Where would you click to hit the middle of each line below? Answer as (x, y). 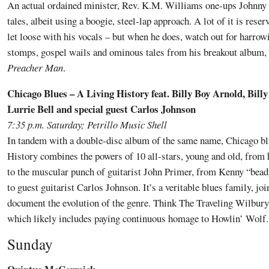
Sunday (30, 244)
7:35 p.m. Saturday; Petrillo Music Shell (87, 124)
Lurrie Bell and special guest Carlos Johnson (101, 109)
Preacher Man (35, 67)
